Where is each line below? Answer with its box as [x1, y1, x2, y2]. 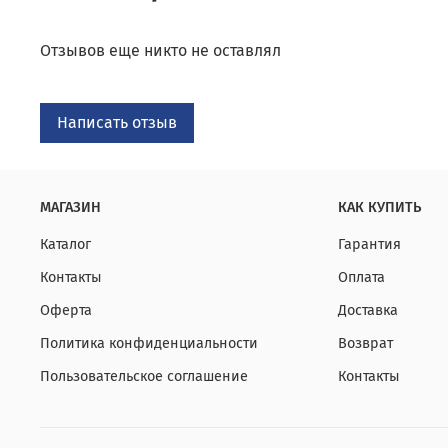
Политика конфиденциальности [40, 335, 258, 353]
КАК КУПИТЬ [338, 199, 421, 217]
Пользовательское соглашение [40, 368, 248, 386]
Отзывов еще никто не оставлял [40, 41, 281, 61]
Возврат [338, 335, 393, 353]
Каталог [40, 236, 91, 254]
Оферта [40, 302, 92, 320]
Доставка [338, 302, 398, 320]
